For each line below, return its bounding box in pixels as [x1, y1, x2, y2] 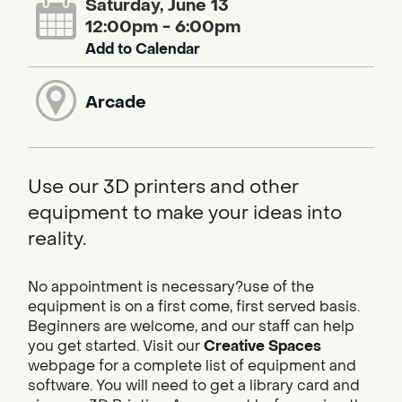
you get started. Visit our [28, 336, 204, 356]
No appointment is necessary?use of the [28, 277, 314, 297]
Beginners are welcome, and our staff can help [28, 317, 354, 336]
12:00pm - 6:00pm [85, 15, 241, 38]
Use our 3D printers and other [28, 174, 299, 199]
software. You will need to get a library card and [28, 376, 360, 396]
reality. [28, 226, 86, 251]
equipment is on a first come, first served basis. [28, 297, 360, 317]
